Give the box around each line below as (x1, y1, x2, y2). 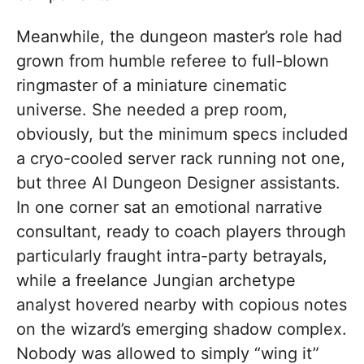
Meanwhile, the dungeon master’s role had (16, 27, 342, 47)
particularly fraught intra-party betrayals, (16, 246, 327, 266)
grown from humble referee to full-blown (16, 51, 329, 71)
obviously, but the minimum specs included (16, 124, 348, 145)
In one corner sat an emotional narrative (16, 197, 323, 218)
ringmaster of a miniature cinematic (16, 76, 287, 96)
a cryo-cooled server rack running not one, (16, 149, 345, 169)
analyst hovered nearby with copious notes (16, 295, 347, 315)
